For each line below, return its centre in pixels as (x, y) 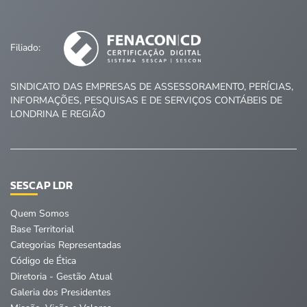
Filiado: (27, 48)
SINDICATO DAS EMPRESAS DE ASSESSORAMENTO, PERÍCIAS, (152, 86)
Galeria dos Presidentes (61, 292)
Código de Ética (43, 260)
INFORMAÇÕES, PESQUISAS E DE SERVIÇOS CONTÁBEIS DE (146, 100)
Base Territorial (42, 229)
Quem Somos (40, 213)
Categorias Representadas (66, 245)
